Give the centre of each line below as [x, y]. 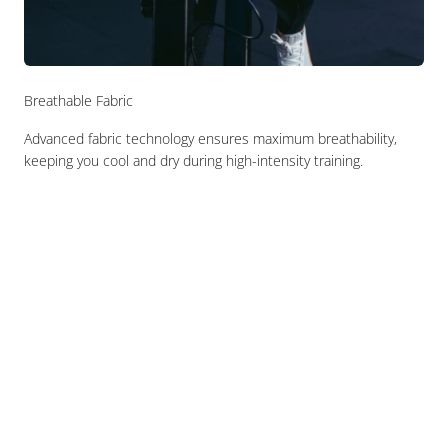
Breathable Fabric [78, 101]
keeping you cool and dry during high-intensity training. [193, 161]
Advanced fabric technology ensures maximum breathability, [210, 139]
